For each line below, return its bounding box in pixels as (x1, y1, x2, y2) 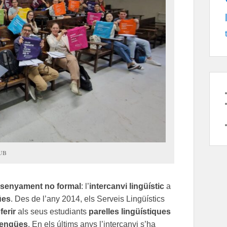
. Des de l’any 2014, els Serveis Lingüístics (11, 194, 165, 203)
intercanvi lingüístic (89, 181, 164, 191)
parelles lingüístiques (89, 207, 171, 216)
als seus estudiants (16, 207, 89, 216)
